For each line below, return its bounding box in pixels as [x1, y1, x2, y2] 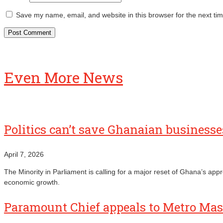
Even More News [4, 67, 123, 87]
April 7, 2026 [4, 150, 44, 158]
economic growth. [4, 178, 60, 186]
